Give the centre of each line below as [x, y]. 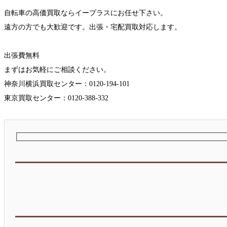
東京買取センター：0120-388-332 [56, 98]
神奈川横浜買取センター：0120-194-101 [67, 84]
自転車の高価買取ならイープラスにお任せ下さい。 [86, 13]
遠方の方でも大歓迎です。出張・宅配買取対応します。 [93, 27]
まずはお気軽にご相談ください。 [57, 70]
